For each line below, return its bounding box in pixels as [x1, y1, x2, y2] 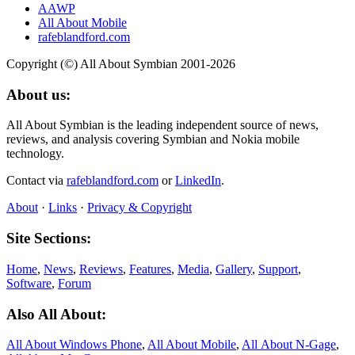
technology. [6, 147, 64, 161]
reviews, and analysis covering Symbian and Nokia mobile [6, 132, 300, 147]
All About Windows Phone [6, 338, 142, 352]
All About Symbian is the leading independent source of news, [6, 118, 319, 132]
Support [258, 261, 298, 276]
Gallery [216, 261, 252, 276]
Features [129, 261, 171, 276]
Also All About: [6, 305, 106, 323]
